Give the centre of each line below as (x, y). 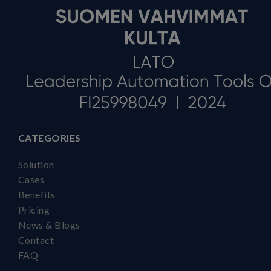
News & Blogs (49, 225)
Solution (36, 165)
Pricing (34, 210)
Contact (36, 240)
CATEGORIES (50, 138)
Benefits (37, 195)
